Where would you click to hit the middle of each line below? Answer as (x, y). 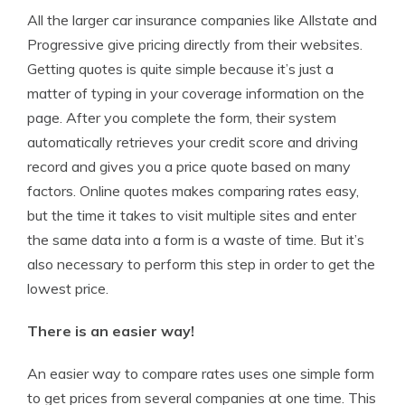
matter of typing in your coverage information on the (196, 93)
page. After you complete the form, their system (182, 118)
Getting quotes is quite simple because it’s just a (180, 69)
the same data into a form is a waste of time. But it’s (196, 240)
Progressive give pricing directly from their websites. (195, 44)
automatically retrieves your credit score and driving (193, 142)
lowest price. (68, 288)
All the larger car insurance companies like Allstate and (202, 20)
